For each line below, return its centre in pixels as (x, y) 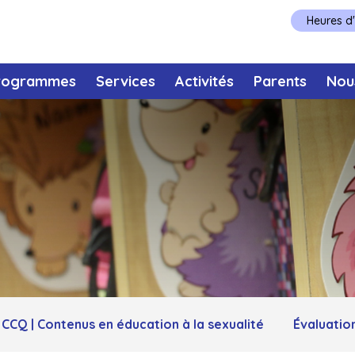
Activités (204, 81)
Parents (281, 81)
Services (125, 81)
